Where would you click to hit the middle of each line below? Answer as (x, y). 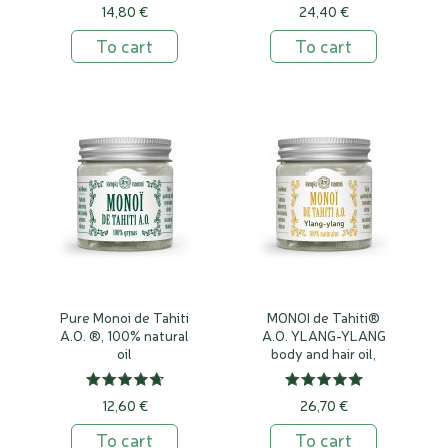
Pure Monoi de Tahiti (124, 317)
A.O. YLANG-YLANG (323, 335)
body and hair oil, (323, 353)
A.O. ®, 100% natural (124, 335)
